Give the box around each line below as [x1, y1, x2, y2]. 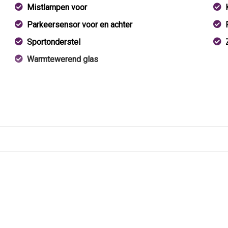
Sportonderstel [27, 37, 81, 47]
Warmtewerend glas [27, 54, 99, 64]
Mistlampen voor [27, 3, 88, 12]
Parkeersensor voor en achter [27, 20, 133, 30]
